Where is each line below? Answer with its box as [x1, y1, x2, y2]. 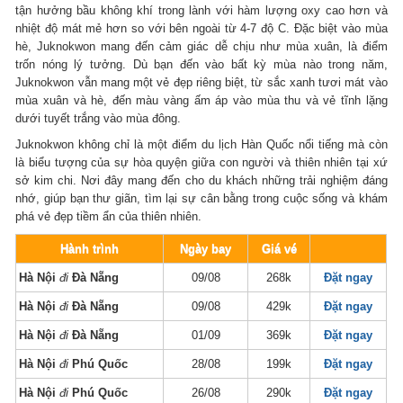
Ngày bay [180, 241, 232, 255]
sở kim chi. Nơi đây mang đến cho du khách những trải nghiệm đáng [15, 173, 388, 187]
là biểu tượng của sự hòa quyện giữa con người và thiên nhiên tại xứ [15, 155, 388, 169]
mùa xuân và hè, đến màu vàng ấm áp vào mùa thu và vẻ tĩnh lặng [15, 93, 388, 107]
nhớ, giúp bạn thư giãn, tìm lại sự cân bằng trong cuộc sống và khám [15, 191, 388, 205]
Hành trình [60, 241, 120, 255]
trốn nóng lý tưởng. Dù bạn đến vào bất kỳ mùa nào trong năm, [15, 57, 388, 71]
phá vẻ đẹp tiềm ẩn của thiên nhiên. [15, 209, 202, 223]
